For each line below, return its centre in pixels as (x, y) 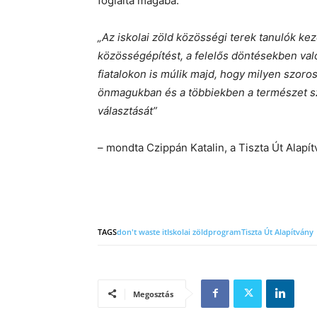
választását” (127, 110)
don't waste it (142, 231)
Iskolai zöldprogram (204, 231)
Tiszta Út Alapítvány (277, 231)
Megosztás (153, 294)
